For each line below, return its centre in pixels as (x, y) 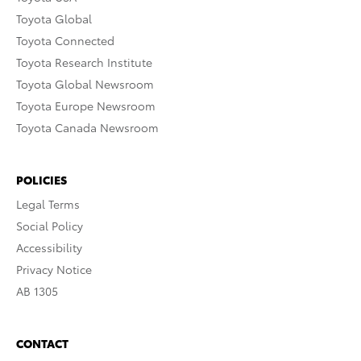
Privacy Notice (54, 270)
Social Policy (50, 226)
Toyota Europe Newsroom (86, 106)
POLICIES (41, 180)
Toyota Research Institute (84, 62)
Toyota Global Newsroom (85, 84)
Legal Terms (48, 204)
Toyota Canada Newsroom (87, 128)
